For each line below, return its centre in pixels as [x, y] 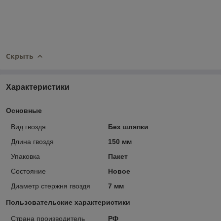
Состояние [28, 171]
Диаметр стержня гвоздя [51, 186]
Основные [24, 111]
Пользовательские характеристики [68, 203]
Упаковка [25, 157]
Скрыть [20, 56]
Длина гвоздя [32, 142]
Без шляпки [128, 127]
